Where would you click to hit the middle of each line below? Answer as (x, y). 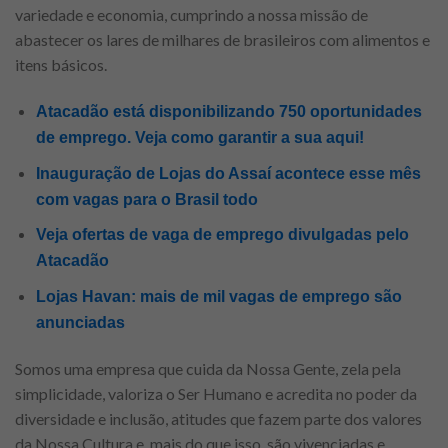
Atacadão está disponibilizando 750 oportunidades (228, 112)
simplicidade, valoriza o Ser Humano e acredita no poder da (216, 393)
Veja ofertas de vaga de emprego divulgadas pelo (222, 235)
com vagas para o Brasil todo (146, 199)
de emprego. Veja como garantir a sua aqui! (199, 138)
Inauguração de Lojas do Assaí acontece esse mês (228, 173)
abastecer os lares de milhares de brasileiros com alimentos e (222, 40)
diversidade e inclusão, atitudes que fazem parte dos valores (218, 418)
